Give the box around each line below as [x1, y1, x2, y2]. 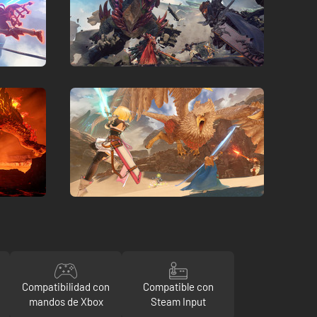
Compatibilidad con [22, 280, 110, 293]
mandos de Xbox [28, 295, 103, 308]
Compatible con [142, 280, 214, 293]
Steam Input [150, 295, 206, 308]
